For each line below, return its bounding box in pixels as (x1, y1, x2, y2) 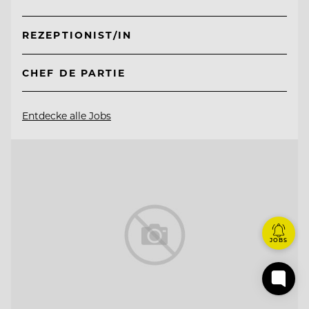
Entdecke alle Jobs (22, 109, 111, 123)
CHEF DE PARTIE (22, 66, 126, 80)
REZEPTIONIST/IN (22, 28, 132, 42)
